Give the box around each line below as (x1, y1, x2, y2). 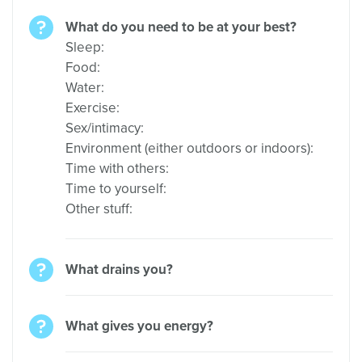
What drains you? (65, 261, 173, 278)
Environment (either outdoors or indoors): (65, 140, 314, 157)
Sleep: (65, 39, 104, 56)
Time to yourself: (65, 180, 166, 197)
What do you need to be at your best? (65, 19, 297, 36)
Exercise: (65, 99, 120, 116)
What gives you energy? (65, 318, 213, 335)
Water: (65, 79, 104, 96)
